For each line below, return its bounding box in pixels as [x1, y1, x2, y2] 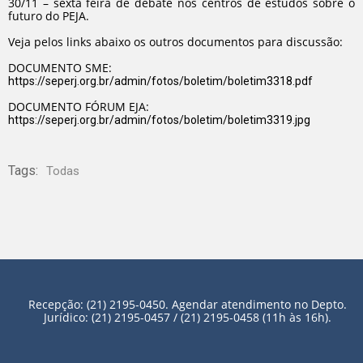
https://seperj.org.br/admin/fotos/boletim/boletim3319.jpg [8, 113, 310, 126]
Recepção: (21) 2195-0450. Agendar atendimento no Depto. [28, 297, 347, 312]
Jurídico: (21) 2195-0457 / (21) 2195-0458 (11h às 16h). [43, 310, 331, 325]
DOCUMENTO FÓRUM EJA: [8, 99, 149, 114]
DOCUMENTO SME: [8, 60, 112, 75]
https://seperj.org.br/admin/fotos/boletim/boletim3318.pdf [8, 75, 313, 88]
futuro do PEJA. [8, 8, 89, 23]
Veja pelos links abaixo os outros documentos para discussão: [8, 34, 343, 49]
